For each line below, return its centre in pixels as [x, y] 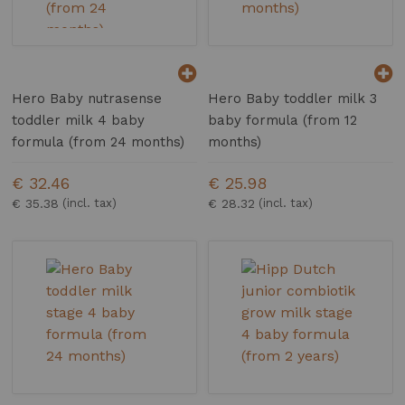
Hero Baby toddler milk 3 [293, 99]
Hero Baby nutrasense [87, 99]
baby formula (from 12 [283, 121]
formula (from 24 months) [99, 142]
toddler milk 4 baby [79, 121]
